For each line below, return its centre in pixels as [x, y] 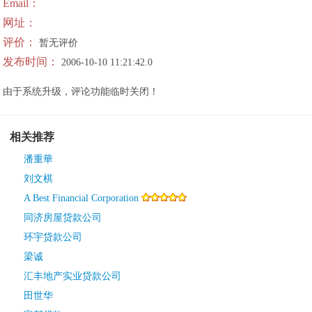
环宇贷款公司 [53, 237]
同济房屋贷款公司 [63, 218]
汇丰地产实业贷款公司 [72, 276]
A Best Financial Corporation [81, 198]
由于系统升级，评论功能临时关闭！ [81, 92]
